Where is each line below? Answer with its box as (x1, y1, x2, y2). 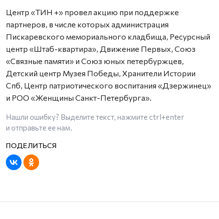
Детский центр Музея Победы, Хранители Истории (6, 68, 196, 78)
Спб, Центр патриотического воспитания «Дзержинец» (6, 81, 211, 90)
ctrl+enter (149, 112, 184, 121)
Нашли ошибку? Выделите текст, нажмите (6, 112, 149, 121)
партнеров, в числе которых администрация (6, 20, 169, 29)
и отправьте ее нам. (6, 123, 72, 132)
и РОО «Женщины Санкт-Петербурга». (6, 93, 152, 102)
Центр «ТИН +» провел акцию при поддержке (6, 7, 179, 17)
